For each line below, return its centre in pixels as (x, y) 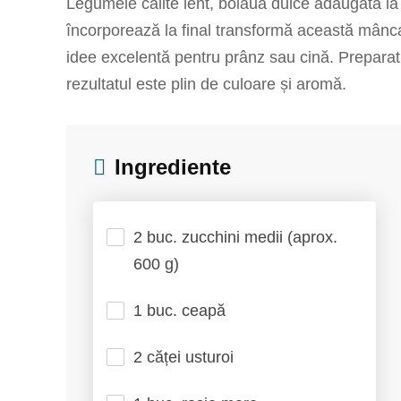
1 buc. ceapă (179, 311)
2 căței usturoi (183, 357)
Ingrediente (173, 167)
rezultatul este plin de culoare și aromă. (206, 84)
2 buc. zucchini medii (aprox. (235, 237)
